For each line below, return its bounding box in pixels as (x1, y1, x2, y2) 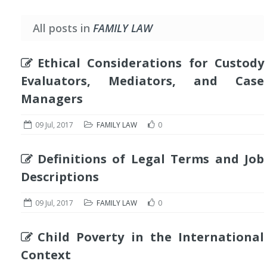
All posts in (33, 21, 93, 35)
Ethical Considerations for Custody (38, 55, 264, 71)
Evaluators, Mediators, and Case (21, 73, 264, 89)
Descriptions (21, 169, 99, 185)
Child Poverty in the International (38, 229, 264, 245)
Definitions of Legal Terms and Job (38, 151, 264, 167)
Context (21, 247, 71, 263)
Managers (21, 91, 83, 107)
